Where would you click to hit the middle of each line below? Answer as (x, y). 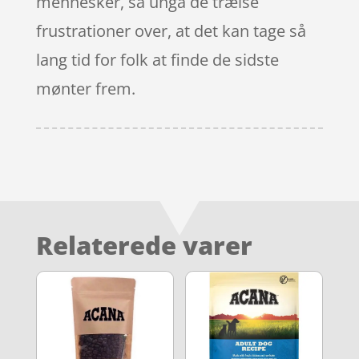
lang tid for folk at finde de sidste (157, 59)
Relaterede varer (144, 245)
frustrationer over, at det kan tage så (171, 30)
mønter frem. (85, 88)
